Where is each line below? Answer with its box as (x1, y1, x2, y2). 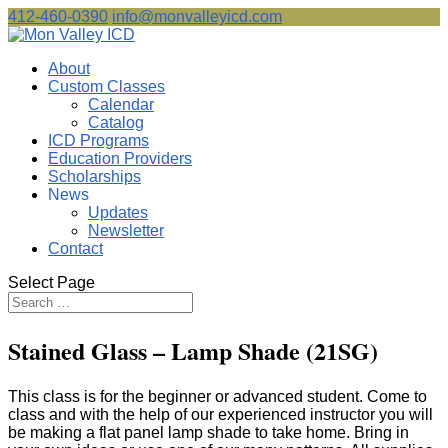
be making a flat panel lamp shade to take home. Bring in (8, 423, 409, 441)
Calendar (88, 96, 154, 113)
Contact (48, 240, 103, 257)
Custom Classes (48, 78, 165, 95)
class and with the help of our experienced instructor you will (8, 405, 433, 423)
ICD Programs (48, 132, 149, 149)
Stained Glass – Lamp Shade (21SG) (8, 332, 378, 368)
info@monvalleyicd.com (112, 8, 282, 25)
